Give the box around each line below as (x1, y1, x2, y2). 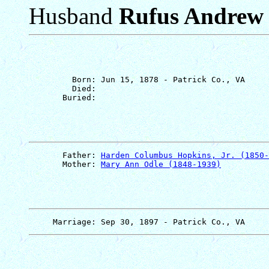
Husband (29, 2, 119, 29)
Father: (29, 150, 101, 160)
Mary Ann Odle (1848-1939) (101, 159, 221, 169)
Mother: (29, 159, 101, 169)
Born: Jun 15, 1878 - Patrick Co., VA (29, 74, 245, 84)
